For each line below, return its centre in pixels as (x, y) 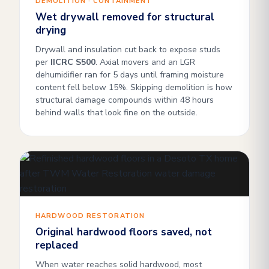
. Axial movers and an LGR (145, 62)
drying (51, 30)
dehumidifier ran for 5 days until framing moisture (130, 75)
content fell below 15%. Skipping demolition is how (134, 87)
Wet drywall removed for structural (125, 17)
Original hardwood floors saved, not (124, 232)
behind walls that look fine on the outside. (116, 113)
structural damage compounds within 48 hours (125, 100)
